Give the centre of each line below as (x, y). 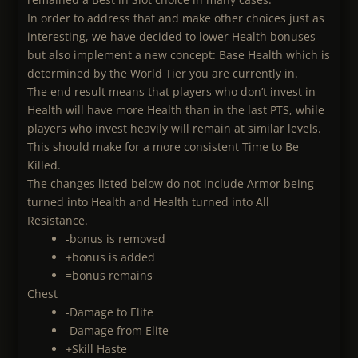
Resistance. (58, 221)
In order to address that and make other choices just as (176, 18)
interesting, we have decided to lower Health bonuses (171, 37)
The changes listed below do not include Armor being (171, 184)
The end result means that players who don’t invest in (171, 92)
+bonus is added (110, 257)
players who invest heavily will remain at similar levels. (174, 129)
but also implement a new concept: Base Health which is (179, 55)
